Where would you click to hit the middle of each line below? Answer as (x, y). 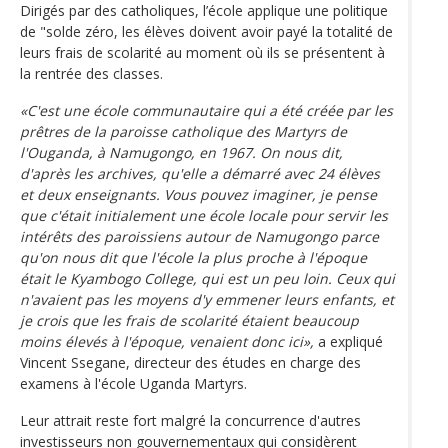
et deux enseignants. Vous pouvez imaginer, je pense (198, 194)
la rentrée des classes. (91, 73)
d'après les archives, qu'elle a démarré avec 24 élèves (200, 173)
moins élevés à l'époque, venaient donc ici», (167, 341)
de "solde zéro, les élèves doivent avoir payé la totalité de (206, 31)
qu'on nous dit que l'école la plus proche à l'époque (193, 257)
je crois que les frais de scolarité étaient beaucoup (189, 320)
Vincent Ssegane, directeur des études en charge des (190, 362)
